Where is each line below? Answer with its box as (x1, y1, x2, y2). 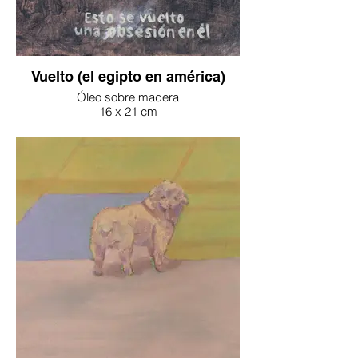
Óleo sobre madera (77, 89, 179, 105)
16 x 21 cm (98, 104, 157, 119)
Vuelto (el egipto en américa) (30, 68, 225, 85)
